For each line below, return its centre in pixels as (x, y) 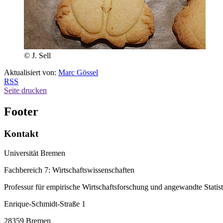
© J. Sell (37, 56)
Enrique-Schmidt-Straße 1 (45, 204)
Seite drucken (25, 91)
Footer (21, 112)
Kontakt (21, 134)
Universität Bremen (35, 153)
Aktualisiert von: (31, 73)
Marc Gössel (78, 73)
